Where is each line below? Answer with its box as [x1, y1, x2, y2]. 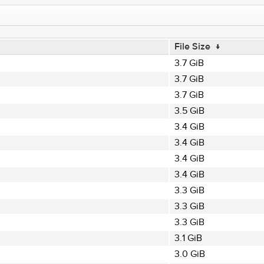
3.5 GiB [174, 105, 204, 117]
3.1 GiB [174, 232, 202, 244]
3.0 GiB [174, 248, 205, 260]
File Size [174, 41, 210, 52]
